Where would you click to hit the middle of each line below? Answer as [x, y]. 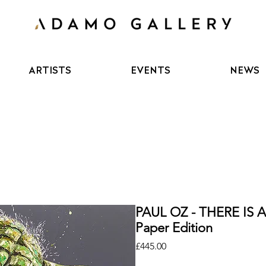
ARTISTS [50, 71]
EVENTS [151, 71]
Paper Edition [174, 228]
